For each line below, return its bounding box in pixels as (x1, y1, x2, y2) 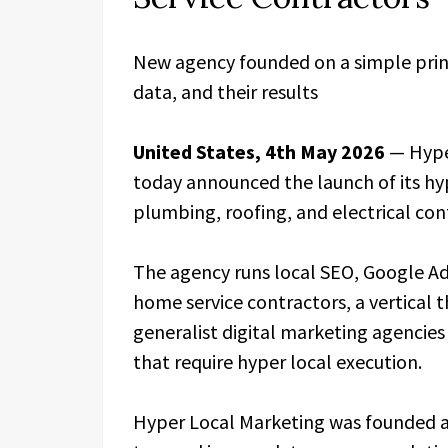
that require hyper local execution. (133, 349, 422, 374)
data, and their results (133, 79, 318, 104)
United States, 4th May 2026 (133, 139, 389, 164)
